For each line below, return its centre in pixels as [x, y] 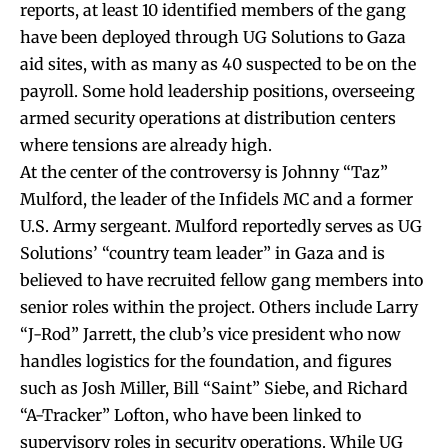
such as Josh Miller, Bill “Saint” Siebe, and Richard [214, 387]
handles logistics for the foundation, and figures [206, 360]
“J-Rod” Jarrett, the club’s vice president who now [210, 333]
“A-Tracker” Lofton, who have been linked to [190, 414]
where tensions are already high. [146, 144]
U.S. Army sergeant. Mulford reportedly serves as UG [221, 225]
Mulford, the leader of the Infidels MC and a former [216, 198]
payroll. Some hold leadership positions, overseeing [217, 90]
